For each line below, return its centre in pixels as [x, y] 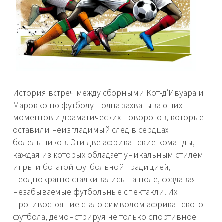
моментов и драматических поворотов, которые [108, 117]
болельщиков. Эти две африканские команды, [104, 142]
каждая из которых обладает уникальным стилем [108, 154]
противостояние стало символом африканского [108, 204]
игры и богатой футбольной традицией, [92, 167]
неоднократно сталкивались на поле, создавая [105, 179]
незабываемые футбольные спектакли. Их [95, 192]
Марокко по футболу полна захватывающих [98, 105]
